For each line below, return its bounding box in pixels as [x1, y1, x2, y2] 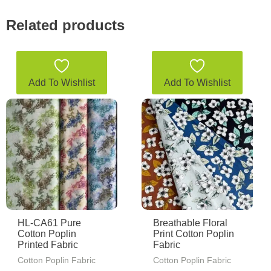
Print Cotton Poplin [153, 228, 235, 239]
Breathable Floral [153, 217, 228, 228]
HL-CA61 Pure [18, 217, 82, 228]
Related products [6, 17, 125, 34]
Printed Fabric [18, 239, 79, 250]
